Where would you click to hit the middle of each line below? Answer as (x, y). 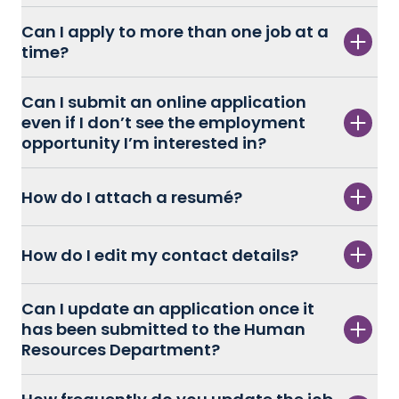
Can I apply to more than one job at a (175, 32)
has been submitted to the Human (163, 330)
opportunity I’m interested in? (147, 143)
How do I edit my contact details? (160, 255)
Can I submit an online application (164, 102)
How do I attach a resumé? (132, 197)
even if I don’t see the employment (163, 123)
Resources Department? (121, 350)
